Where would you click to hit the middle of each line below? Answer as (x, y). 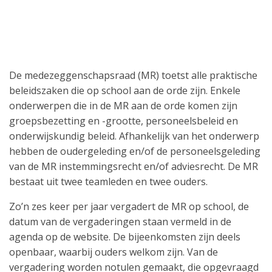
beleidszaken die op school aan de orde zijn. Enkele (125, 90)
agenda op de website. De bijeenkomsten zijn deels (125, 237)
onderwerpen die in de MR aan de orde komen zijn (123, 106)
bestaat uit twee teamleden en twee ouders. (110, 182)
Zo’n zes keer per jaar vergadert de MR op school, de (129, 206)
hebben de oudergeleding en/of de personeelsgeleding (135, 151)
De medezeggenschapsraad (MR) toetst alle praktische (133, 75)
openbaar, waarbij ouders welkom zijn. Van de (114, 252)
